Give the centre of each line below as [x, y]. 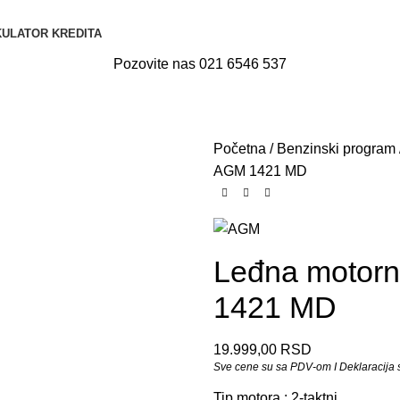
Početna [242, 149]
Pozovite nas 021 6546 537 [200, 64]
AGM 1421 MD [260, 171]
